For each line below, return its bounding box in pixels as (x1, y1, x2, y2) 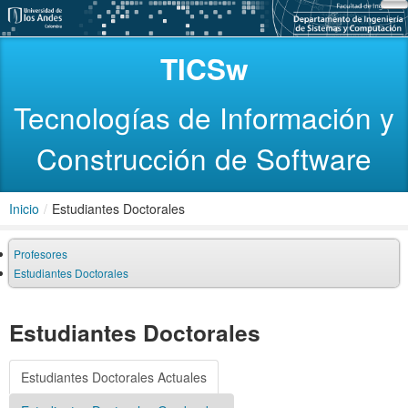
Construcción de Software (36, 138, 372, 179)
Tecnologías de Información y (14, 97, 394, 138)
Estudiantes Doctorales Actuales (21, 368, 207, 387)
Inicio (9, 199, 39, 219)
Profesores (14, 246, 67, 262)
